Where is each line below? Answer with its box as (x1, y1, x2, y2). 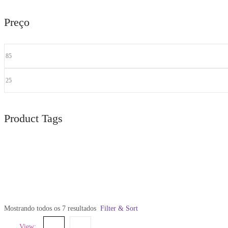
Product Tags (4, 112, 63, 125)
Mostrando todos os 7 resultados (4, 205, 96, 213)
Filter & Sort (100, 205, 138, 213)
